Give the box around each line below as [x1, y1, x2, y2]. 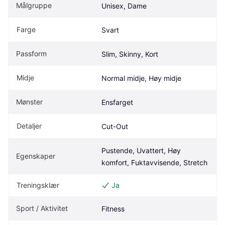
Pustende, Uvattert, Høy [101, 146, 181, 155]
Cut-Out [101, 122, 128, 131]
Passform [16, 49, 47, 58]
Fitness [101, 204, 125, 213]
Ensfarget [101, 97, 133, 106]
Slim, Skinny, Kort [101, 49, 158, 58]
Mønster [16, 97, 43, 106]
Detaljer [17, 121, 42, 130]
